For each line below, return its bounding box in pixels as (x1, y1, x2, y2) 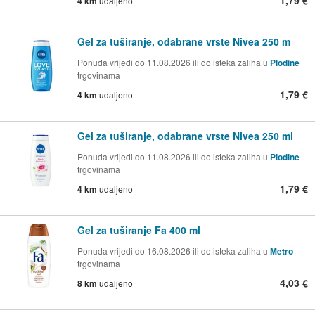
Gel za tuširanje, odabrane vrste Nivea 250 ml (77, 128, 293, 143)
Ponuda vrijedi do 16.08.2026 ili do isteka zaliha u (77, 244, 270, 257)
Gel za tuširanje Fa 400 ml (77, 222, 200, 237)
